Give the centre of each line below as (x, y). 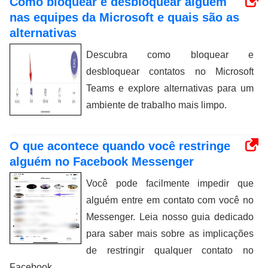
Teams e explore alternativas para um (170, 88)
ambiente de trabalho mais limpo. (156, 105)
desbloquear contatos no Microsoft (170, 71)
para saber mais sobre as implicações (170, 234)
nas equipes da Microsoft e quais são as (124, 17)
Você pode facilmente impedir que (170, 183)
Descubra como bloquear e (170, 55)
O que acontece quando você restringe (120, 146)
